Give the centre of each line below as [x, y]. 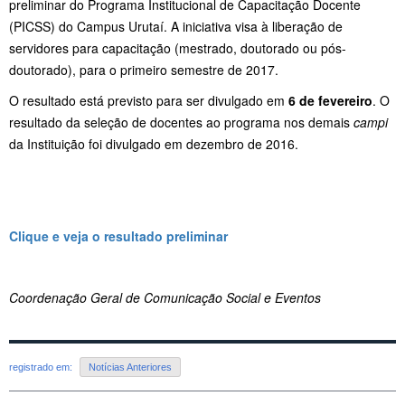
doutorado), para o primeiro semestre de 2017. [144, 69]
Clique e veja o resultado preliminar [118, 235]
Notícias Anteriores [130, 367]
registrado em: [42, 367]
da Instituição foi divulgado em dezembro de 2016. [154, 143]
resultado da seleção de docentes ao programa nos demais [181, 122]
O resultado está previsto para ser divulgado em [149, 100]
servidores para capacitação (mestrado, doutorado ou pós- [178, 47]
